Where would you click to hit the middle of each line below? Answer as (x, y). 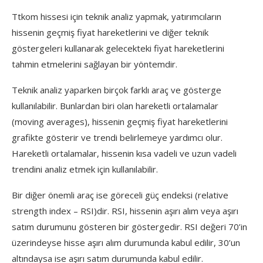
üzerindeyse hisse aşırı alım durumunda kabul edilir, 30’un (126, 242)
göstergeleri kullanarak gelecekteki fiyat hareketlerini (118, 48)
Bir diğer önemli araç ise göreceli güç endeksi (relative (120, 195)
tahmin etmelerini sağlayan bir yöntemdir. (95, 64)
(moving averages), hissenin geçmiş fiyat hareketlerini (120, 121)
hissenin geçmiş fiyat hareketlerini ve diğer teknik (110, 32)
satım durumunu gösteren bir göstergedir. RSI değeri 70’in (129, 226)
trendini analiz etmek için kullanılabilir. (85, 169)
